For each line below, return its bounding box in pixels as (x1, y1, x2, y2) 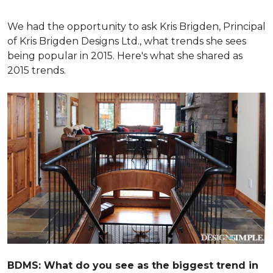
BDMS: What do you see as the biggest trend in (7, 260, 258, 272)
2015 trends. (7, 65, 66, 76)
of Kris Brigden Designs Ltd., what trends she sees (7, 35, 246, 47)
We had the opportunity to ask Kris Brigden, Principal (7, 21, 266, 32)
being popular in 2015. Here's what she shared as (7, 50, 243, 62)
